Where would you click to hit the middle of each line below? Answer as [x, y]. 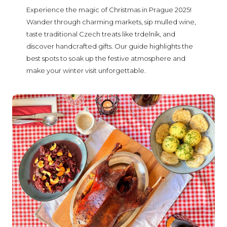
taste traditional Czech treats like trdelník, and [101, 34]
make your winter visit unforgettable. [86, 71]
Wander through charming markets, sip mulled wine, [111, 22]
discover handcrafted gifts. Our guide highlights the [110, 46]
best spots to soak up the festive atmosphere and [106, 59]
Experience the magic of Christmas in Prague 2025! [109, 10]
